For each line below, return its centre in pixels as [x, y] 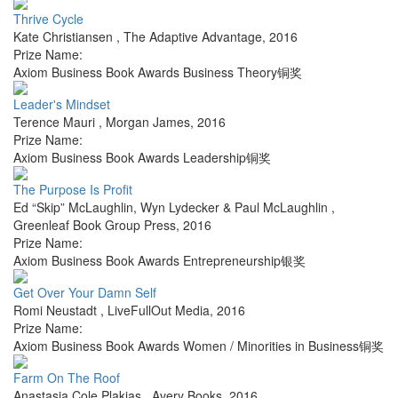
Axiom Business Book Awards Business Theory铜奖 [158, 72]
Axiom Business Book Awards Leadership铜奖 [142, 158]
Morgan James [148, 122]
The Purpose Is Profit [73, 190]
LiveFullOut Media [159, 310]
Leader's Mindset [62, 104]
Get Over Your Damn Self [85, 293]
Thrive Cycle [48, 19]
